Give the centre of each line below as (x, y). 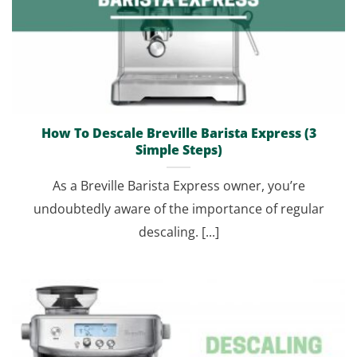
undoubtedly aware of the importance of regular (178, 209)
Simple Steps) (178, 150)
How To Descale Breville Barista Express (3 (178, 133)
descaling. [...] (178, 232)
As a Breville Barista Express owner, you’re (178, 186)
